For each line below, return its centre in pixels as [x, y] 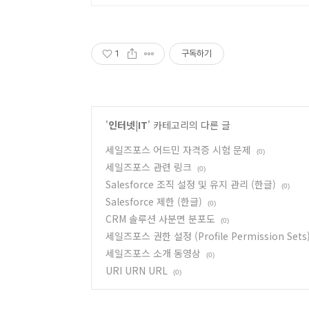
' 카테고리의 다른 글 [189, 125]
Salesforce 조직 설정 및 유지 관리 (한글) [191, 184]
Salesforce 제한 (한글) [154, 201]
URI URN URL [137, 270]
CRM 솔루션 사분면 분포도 [160, 219]
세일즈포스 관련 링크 [149, 167]
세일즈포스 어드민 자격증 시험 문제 [178, 150]
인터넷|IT [128, 125]
